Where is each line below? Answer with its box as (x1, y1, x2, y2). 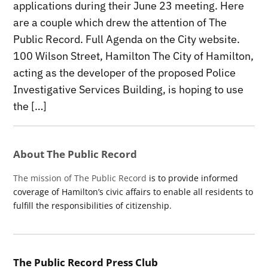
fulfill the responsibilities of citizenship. (13, 200, 172, 212)
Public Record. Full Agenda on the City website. (13, 32, 240, 47)
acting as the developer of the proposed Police (13, 66, 236, 80)
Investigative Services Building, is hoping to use (13, 83, 244, 97)
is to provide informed (147, 172, 239, 184)
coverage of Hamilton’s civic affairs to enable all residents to (13, 186, 254, 198)
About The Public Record (13, 147, 138, 162)
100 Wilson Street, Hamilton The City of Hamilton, (13, 49, 254, 63)
